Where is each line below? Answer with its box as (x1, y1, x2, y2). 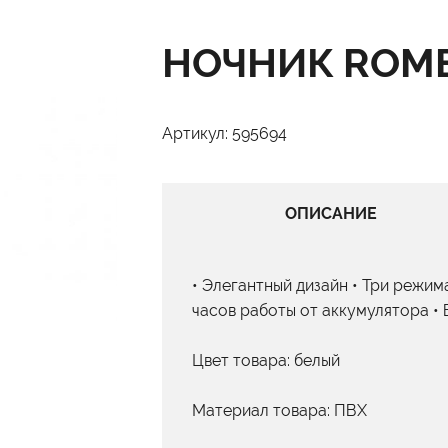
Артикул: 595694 (162, 123, 287, 143)
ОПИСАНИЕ (284, 203, 377, 223)
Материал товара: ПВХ (192, 401, 367, 420)
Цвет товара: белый (192, 351, 340, 370)
